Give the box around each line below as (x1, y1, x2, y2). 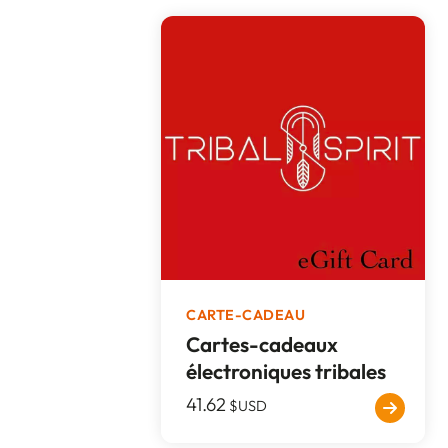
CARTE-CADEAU (186, 305, 306, 324)
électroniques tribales (186, 357, 387, 384)
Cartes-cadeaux (186, 330, 339, 357)
